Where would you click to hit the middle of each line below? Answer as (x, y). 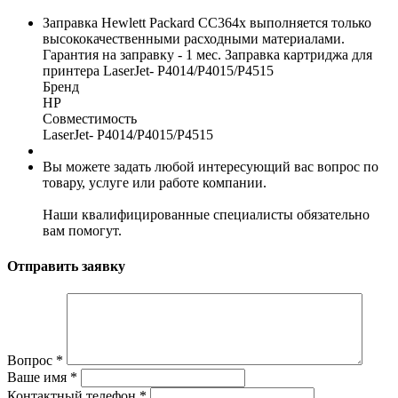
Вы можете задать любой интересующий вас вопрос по (211, 167)
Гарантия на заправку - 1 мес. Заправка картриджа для (207, 55)
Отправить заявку (66, 266)
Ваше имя (39, 377)
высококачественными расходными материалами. (194, 39)
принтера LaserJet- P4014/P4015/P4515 (158, 71)
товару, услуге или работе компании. (155, 183)
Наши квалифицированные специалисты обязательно (206, 215)
